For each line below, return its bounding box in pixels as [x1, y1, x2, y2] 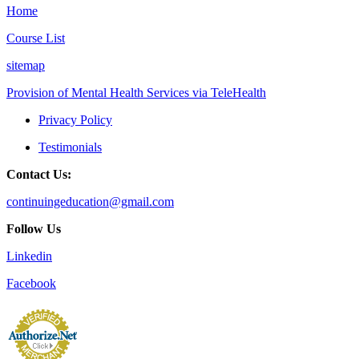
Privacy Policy [38, 112, 112, 127]
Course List [6, 30, 65, 45]
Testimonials [38, 139, 102, 154]
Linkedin [6, 248, 52, 263]
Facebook [6, 276, 56, 290]
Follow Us [6, 221, 61, 236]
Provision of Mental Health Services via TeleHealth [6, 85, 266, 99]
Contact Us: [6, 167, 71, 181]
